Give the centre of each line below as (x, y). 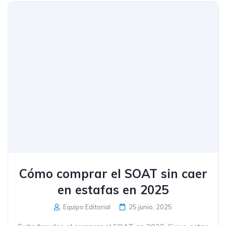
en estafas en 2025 (113, 190)
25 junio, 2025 (150, 207)
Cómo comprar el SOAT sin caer (113, 174)
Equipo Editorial (86, 207)
